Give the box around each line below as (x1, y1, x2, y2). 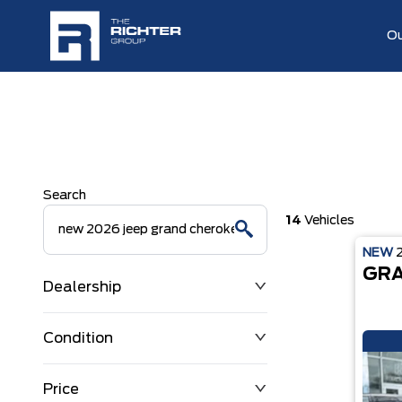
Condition (43, 331, 113, 345)
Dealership (43, 280, 121, 294)
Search (43, 189, 86, 202)
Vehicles (301, 214, 354, 227)
